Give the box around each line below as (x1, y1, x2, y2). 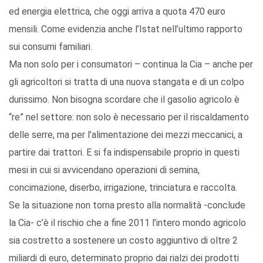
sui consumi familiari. (9, 41, 92, 53)
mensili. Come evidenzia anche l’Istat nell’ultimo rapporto (9, 23, 242, 35)
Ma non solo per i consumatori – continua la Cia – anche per (9, 59, 253, 70)
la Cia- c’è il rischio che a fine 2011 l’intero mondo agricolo (9, 217, 246, 229)
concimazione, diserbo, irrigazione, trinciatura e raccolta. (9, 182, 237, 194)
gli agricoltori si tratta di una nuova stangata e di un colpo (9, 76, 244, 88)
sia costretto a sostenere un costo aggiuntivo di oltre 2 (9, 235, 238, 247)
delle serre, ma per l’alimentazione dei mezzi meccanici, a (9, 129, 242, 141)
